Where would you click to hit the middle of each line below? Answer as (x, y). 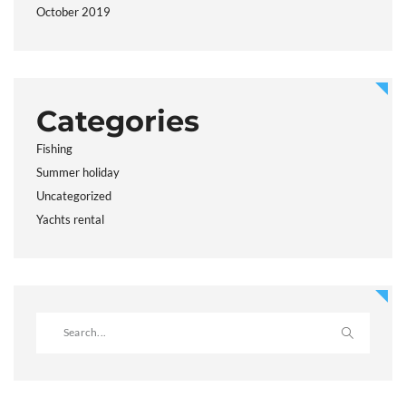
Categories (118, 121)
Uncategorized (74, 196)
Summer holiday (78, 173)
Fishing (54, 149)
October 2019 (73, 12)
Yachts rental (70, 220)
